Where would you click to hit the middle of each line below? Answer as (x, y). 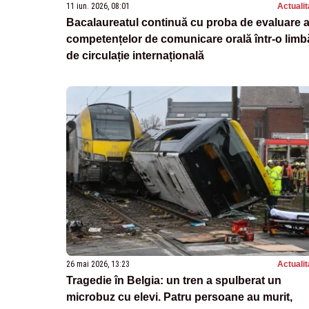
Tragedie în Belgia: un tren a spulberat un (174, 280)
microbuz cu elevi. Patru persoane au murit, (179, 297)
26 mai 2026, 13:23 (98, 264)
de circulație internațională (135, 55)
